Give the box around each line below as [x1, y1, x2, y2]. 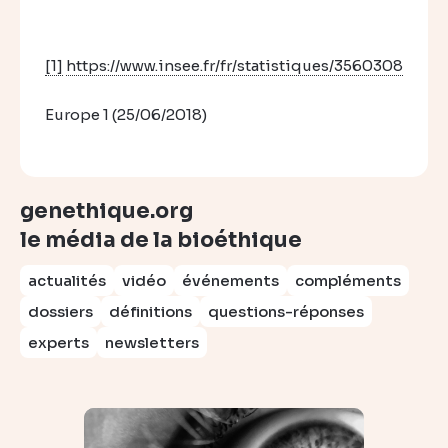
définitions [109, 302, 192, 321]
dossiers [28, 302, 93, 321]
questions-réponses [208, 302, 364, 321]
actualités [28, 271, 106, 290]
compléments [295, 271, 401, 290]
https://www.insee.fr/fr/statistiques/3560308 [66, 56, 403, 75]
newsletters [105, 333, 199, 352]
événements [182, 271, 279, 290]
